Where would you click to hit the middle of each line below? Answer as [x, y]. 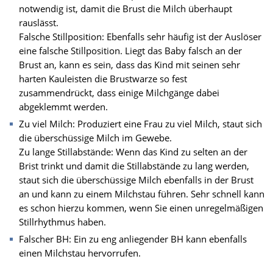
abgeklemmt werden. [63, 106]
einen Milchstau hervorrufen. [80, 253]
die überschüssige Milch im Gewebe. [95, 137]
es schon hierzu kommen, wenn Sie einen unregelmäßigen [141, 207]
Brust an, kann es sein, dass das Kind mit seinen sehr [129, 64]
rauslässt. [39, 22]
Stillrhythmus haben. [62, 222]
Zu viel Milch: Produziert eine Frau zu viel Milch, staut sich [140, 123]
